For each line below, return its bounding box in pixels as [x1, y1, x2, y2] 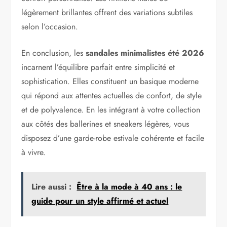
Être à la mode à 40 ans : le [77, 181, 182, 193]
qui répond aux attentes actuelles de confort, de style [21, 90, 202, 102]
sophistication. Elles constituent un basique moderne [21, 75, 199, 88]
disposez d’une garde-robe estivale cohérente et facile [21, 132, 205, 144]
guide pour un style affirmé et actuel [31, 195, 169, 207]
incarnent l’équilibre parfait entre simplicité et [21, 61, 175, 73]
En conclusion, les [21, 47, 86, 59]
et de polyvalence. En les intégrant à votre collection [21, 104, 201, 116]
